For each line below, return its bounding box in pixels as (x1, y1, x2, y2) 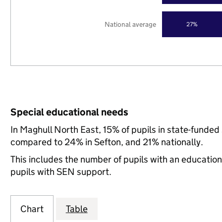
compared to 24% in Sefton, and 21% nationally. (10, 136, 203, 148)
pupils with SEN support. (10, 166, 111, 177)
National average (105, 19, 157, 29)
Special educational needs (10, 106, 128, 118)
